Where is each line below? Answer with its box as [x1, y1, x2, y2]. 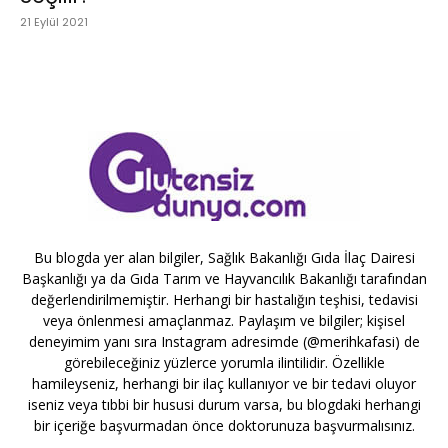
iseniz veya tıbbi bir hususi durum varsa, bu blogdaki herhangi [27, 395, 421, 415]
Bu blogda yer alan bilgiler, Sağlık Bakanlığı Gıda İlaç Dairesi [33, 248, 415, 268]
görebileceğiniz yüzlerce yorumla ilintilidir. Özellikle [63, 353, 385, 373]
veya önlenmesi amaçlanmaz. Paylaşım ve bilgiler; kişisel [43, 311, 405, 331]
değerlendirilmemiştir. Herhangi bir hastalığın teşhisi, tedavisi [30, 290, 418, 310]
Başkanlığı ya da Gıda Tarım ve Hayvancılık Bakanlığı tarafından [21, 269, 427, 289]
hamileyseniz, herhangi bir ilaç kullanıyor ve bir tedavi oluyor [32, 374, 416, 394]
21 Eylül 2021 [20, 14, 88, 31]
